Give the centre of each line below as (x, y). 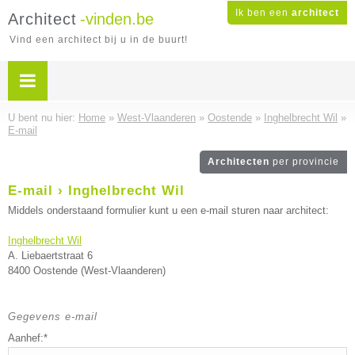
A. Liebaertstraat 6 (50, 256)
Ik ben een (263, 13)
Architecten (240, 162)
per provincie (306, 162)
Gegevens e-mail (53, 317)
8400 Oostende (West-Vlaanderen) (87, 271)
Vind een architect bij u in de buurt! (99, 40)
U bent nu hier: (43, 118)
